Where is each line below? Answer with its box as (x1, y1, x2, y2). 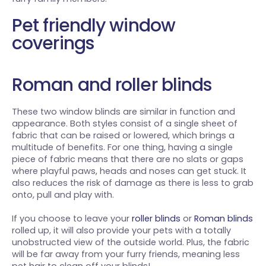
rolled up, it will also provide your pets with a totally (12, 224, 231, 237)
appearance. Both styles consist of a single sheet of (12, 118, 237, 130)
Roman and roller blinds (12, 72, 212, 98)
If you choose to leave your (12, 213, 132, 225)
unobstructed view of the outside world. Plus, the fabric (12, 236, 249, 249)
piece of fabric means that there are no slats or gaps (12, 153, 243, 166)
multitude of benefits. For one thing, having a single (12, 141, 233, 154)
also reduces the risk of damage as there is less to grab (12, 177, 254, 189)
